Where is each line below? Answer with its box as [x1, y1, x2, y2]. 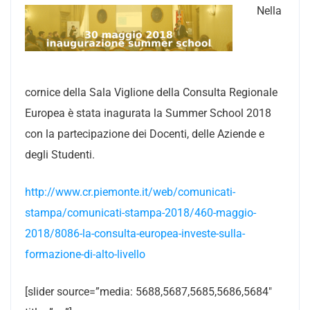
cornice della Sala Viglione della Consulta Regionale [25, 85, 277, 99]
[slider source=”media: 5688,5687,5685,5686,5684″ [25, 284, 272, 298]
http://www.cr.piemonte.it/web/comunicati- [25, 185, 235, 199]
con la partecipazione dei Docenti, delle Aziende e [25, 127, 264, 140]
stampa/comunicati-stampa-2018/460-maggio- [25, 206, 256, 219]
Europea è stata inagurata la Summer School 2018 [25, 106, 271, 120]
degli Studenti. [25, 147, 95, 161]
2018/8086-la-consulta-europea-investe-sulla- [25, 226, 245, 240]
